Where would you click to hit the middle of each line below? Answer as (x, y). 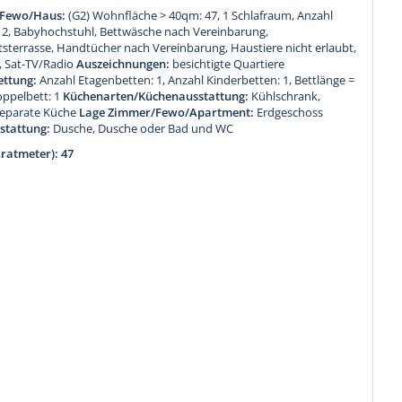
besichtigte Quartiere (229, 63)
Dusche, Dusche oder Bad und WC (144, 128)
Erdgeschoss (290, 112)
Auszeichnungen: (123, 63)
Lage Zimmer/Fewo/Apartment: (167, 112)
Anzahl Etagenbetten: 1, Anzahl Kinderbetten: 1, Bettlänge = (197, 79)
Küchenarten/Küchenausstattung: (156, 96)
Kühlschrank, (286, 96)
